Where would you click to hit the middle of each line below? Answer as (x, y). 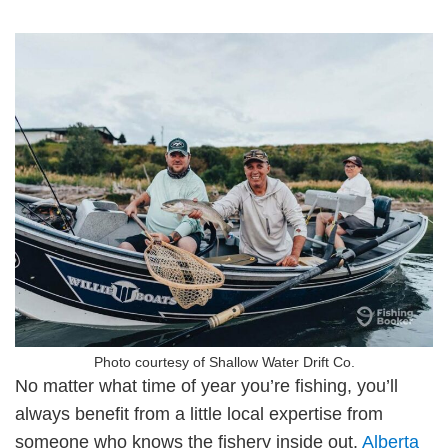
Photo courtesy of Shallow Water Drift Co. (224, 362)
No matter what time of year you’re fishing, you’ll (206, 386)
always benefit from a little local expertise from (199, 414)
